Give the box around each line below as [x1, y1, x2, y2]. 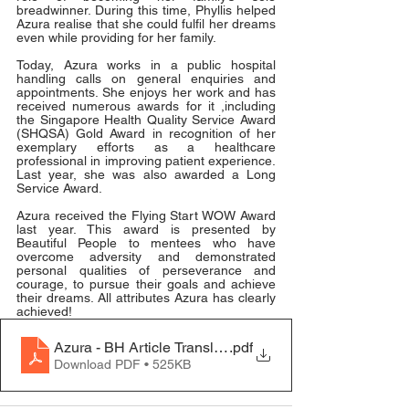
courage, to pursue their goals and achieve [16, 277, 276, 291]
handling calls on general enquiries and [16, 71, 276, 86]
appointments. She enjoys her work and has [16, 85, 276, 100]
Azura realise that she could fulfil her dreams [16, 16, 276, 31]
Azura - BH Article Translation [54, 338, 246, 356]
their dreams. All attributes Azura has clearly [16, 290, 276, 305]
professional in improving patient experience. [16, 153, 276, 168]
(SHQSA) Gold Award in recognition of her [16, 126, 276, 141]
